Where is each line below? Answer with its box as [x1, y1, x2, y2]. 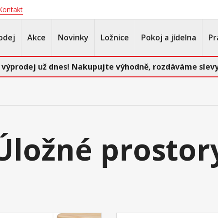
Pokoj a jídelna [141, 32, 196, 43]
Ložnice [101, 32, 129, 43]
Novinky [58, 32, 89, 43]
